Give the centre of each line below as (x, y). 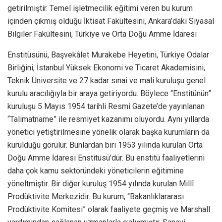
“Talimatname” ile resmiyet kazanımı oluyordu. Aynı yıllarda (108, 119)
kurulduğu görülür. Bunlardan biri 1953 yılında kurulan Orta (105, 145)
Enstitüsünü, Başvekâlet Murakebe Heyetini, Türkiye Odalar (108, 55)
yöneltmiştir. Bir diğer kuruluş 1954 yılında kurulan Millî (101, 183)
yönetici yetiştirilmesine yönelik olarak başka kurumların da (109, 132)
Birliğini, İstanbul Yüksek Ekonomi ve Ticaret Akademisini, (106, 67)
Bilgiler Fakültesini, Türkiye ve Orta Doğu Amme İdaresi (102, 34)
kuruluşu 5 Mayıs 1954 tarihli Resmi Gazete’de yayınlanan (106, 106)
